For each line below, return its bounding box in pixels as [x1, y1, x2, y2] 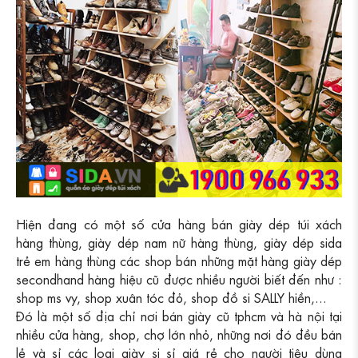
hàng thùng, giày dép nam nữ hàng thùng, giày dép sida [16, 233, 342, 251]
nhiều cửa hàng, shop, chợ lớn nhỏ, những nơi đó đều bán [16, 325, 342, 343]
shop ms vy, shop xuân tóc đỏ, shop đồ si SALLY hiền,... [16, 288, 327, 306]
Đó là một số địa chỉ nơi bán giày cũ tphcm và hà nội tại [16, 307, 342, 324]
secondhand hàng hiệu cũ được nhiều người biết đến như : [16, 270, 342, 288]
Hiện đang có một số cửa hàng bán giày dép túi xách [16, 215, 342, 233]
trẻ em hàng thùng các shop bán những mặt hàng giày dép [16, 252, 342, 269]
